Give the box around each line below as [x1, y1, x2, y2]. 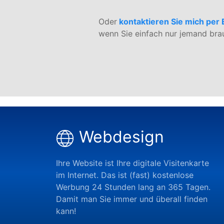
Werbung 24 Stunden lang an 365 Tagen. [56, 181, 210, 192]
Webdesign [79, 126, 164, 146]
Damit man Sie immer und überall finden [56, 193, 207, 204]
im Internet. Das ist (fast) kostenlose [56, 169, 193, 180]
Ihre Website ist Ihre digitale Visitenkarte [56, 157, 209, 168]
